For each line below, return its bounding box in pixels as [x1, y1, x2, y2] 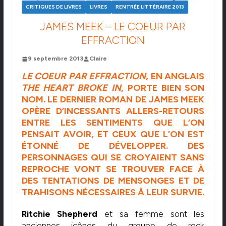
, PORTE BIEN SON [121, 82, 205, 94]
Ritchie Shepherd [21, 209, 98, 219]
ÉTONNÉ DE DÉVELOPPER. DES [21, 140, 205, 152]
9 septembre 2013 [27, 55, 83, 63]
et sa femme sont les [97, 209, 205, 219]
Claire [89, 55, 107, 63]
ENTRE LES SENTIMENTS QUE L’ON [21, 117, 205, 129]
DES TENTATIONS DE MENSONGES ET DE [21, 175, 205, 187]
